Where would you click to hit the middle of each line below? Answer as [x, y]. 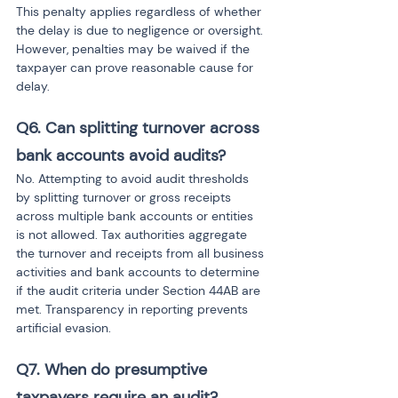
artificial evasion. [64, 328]
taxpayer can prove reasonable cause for [136, 68]
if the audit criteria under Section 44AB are [140, 291]
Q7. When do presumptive [114, 370]
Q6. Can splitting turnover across [140, 128]
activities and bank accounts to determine [139, 272]
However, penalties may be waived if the [135, 49]
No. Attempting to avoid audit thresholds [134, 179]
